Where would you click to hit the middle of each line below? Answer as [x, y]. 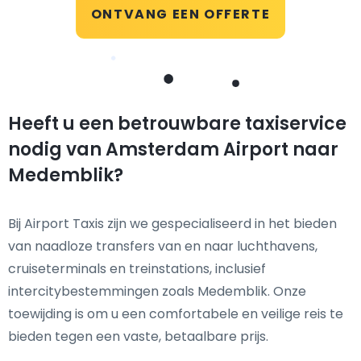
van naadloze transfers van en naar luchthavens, [163, 246]
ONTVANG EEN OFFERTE [180, 14]
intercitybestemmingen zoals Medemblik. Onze [157, 291]
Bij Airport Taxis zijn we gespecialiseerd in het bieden [172, 224]
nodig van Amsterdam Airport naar [173, 149]
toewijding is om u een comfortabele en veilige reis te [176, 314]
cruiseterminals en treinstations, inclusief [137, 269]
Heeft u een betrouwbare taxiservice [177, 124]
